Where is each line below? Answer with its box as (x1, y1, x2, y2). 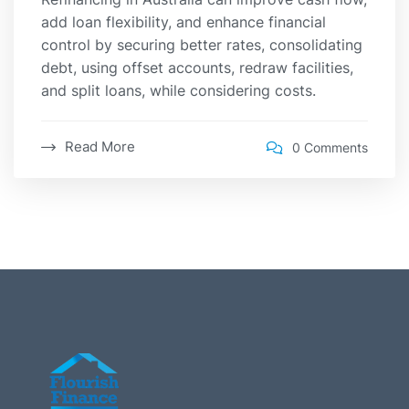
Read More (65, 138, 135, 156)
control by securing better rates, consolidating (41, 36, 362, 55)
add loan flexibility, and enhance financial (41, 13, 326, 32)
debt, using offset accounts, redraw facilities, (41, 58, 353, 78)
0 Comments (292, 139, 368, 155)
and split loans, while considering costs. (41, 81, 316, 100)
